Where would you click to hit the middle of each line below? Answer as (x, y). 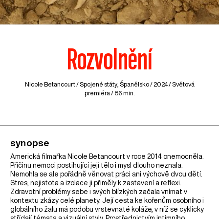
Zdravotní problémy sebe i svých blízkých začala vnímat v (99, 191)
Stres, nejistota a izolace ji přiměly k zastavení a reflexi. (96, 183)
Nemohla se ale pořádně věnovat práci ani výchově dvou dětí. (107, 174)
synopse (30, 142)
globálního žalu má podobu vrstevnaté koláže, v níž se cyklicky (107, 209)
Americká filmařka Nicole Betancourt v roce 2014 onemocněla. (107, 156)
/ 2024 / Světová (172, 85)
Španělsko (134, 85)
